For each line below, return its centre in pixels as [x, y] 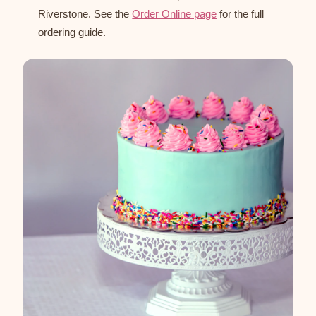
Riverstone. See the [85, 14]
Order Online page [175, 14]
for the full [241, 14]
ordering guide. [72, 32]
